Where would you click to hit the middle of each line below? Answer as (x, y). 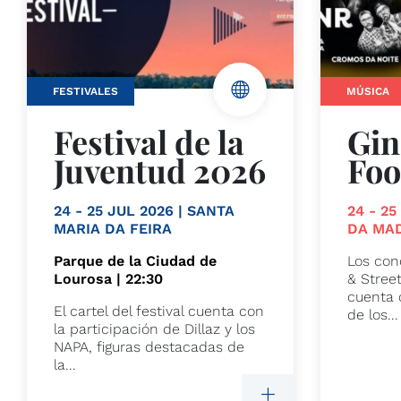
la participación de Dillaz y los (154, 329)
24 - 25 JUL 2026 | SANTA (144, 211)
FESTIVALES (85, 91)
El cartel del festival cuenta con (159, 311)
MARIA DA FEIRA (113, 229)
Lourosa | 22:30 (108, 279)
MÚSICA (368, 91)
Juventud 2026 (160, 171)
